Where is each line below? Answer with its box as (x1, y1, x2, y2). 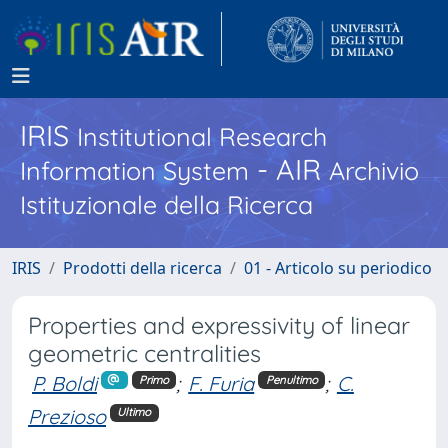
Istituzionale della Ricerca (20, 189, 313, 220)
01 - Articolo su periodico (244, 257, 432, 279)
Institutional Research (77, 121, 327, 152)
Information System (20, 155, 249, 186)
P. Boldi (32, 371, 97, 396)
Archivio (329, 155, 419, 186)
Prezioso (28, 403, 106, 429)
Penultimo (265, 372, 318, 387)
